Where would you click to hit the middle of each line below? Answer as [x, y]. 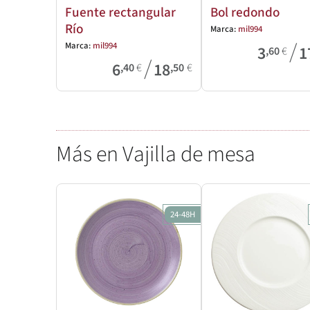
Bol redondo [245, 12]
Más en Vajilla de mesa [155, 154]
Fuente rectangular [120, 12]
